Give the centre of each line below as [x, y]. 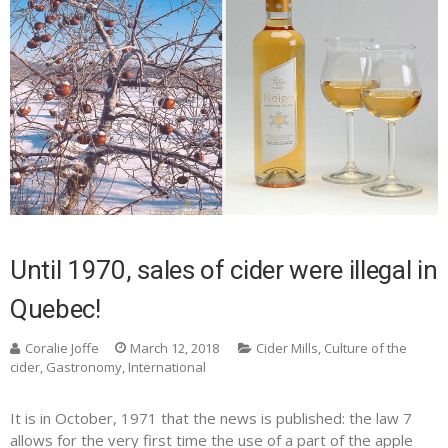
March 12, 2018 [174, 347]
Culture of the [365, 347]
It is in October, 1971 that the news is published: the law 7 [211, 417]
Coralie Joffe [62, 347]
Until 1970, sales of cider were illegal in [224, 269]
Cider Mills [287, 347]
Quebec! [55, 308]
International [167, 366]
